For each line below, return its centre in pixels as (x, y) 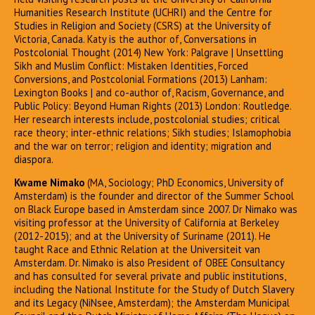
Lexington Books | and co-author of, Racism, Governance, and (149, 92)
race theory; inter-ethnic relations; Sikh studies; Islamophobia (153, 132)
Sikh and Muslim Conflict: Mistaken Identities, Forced (131, 65)
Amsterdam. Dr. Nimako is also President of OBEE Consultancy (149, 263)
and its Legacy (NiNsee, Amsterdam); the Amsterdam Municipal (152, 303)
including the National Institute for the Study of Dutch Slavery (154, 290)
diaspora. (34, 159)
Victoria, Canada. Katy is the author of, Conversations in (135, 39)
